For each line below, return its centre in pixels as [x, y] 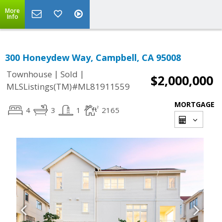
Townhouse [29, 74]
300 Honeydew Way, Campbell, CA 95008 [93, 57]
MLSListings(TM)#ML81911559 [68, 87]
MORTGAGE [194, 104]
